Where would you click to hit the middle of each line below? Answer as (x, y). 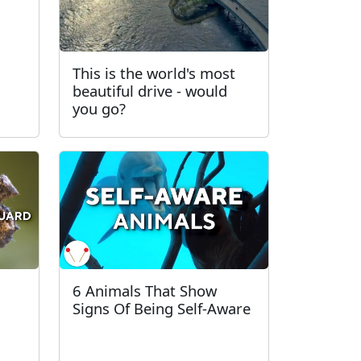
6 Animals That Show (145, 290)
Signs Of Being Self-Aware (162, 308)
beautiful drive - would (150, 91)
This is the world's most (154, 73)
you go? (99, 108)
